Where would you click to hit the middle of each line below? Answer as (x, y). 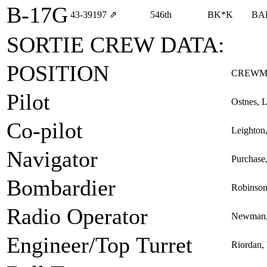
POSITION (58, 73)
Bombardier (61, 188)
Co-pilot (45, 131)
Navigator (52, 159)
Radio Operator (77, 216)
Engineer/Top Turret (100, 245)
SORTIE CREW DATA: (116, 45)
